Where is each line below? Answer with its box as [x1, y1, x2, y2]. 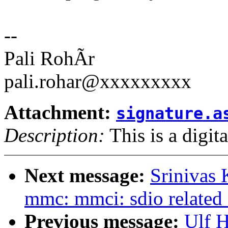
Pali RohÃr [4, 47, 95, 70]
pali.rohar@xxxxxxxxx [4, 70, 191, 93]
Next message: [24, 164, 150, 187]
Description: [4, 124, 105, 147]
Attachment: [4, 101, 116, 124]
